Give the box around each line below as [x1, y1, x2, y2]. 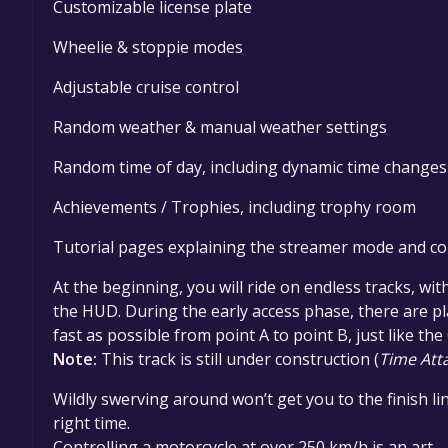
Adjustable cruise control [53, 75, 239, 98]
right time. [53, 411, 130, 434]
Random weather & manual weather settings [53, 115, 387, 138]
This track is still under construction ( [97, 347, 379, 370]
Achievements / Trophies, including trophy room [53, 195, 416, 218]
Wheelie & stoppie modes [53, 35, 243, 58]
